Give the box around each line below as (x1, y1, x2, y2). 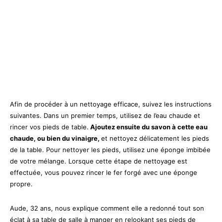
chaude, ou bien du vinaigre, (10, 134, 101, 142)
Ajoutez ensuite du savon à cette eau (89, 122, 208, 131)
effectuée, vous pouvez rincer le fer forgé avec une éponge (10, 168, 197, 176)
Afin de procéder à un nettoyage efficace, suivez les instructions (10, 100, 212, 108)
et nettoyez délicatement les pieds (101, 134, 209, 142)
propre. (10, 179, 33, 188)
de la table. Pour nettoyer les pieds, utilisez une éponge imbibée (10, 145, 211, 154)
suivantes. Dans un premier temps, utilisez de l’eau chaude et (10, 111, 200, 119)
